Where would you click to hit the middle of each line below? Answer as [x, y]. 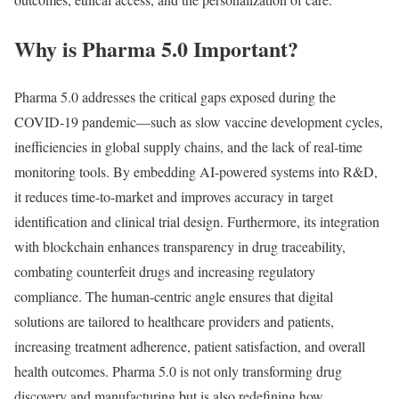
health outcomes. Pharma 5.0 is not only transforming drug [178, 371]
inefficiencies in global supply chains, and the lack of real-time [188, 147]
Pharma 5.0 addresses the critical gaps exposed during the [175, 97]
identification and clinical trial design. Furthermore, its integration [197, 222]
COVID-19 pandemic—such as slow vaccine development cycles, [199, 122]
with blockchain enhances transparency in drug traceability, [180, 247]
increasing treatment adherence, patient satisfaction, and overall [190, 346]
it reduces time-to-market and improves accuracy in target [174, 197]
